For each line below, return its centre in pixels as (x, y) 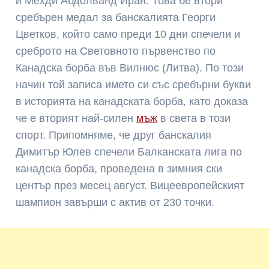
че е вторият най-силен (76, 118)
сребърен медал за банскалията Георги (116, 17)
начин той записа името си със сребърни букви (134, 84)
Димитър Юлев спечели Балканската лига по (129, 152)
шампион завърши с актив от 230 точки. (115, 202)
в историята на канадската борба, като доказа (132, 101)
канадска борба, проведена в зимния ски (119, 168)
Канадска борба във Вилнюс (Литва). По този (130, 68)
